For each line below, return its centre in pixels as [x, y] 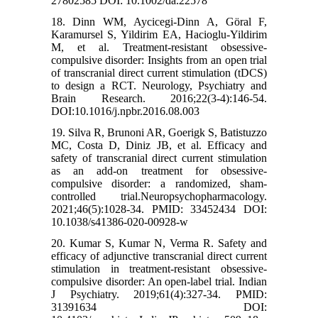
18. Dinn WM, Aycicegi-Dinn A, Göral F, [159, 21]
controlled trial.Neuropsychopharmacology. [159, 196]
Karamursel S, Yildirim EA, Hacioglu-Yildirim [159, 34]
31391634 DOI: [159, 307]
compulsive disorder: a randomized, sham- [159, 183]
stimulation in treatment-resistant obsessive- [159, 268]
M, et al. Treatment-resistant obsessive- [159, 47]
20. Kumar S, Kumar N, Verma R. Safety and [159, 243]
